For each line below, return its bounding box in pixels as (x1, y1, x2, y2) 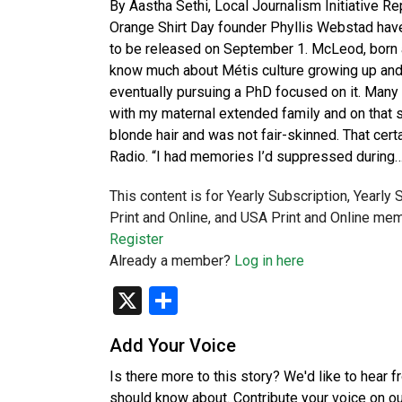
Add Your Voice (109, 335, 236, 356)
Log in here (234, 252, 304, 269)
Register (109, 231, 163, 248)
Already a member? (109, 252, 234, 269)
